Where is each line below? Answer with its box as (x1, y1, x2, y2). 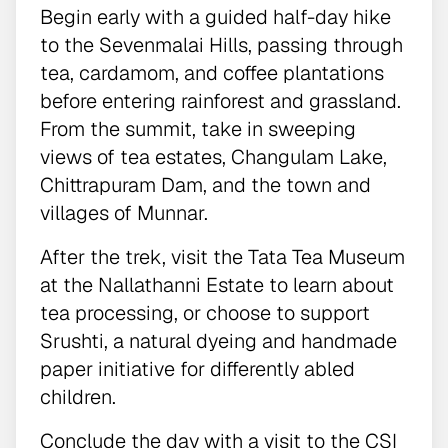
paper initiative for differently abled (40, 355, 355, 382)
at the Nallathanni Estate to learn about (40, 271, 394, 298)
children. (40, 383, 116, 410)
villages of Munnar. (40, 199, 208, 226)
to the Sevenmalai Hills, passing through (40, 31, 403, 58)
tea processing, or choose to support (40, 299, 370, 326)
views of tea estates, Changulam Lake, (40, 143, 387, 170)
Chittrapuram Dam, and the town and (40, 171, 371, 198)
